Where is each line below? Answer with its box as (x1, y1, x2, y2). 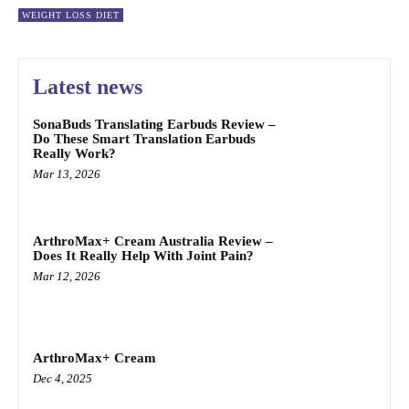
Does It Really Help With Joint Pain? (33, 248, 254, 264)
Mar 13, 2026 (33, 167, 100, 182)
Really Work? (33, 146, 116, 162)
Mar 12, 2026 (33, 269, 100, 284)
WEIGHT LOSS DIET (22, 10, 120, 21)
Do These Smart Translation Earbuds (33, 131, 256, 147)
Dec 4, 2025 (33, 371, 92, 385)
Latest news (33, 75, 142, 100)
